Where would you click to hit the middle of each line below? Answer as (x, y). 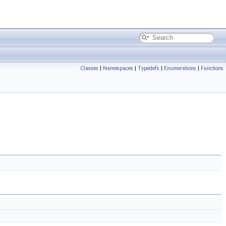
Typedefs (149, 68)
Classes (89, 68)
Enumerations (180, 68)
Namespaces (118, 68)
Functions (212, 68)
